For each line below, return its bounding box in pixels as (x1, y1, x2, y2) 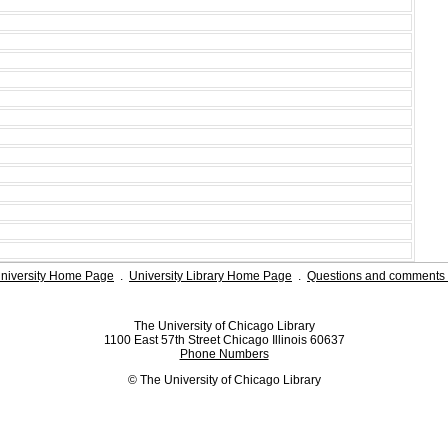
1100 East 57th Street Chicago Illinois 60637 (103, 332, 345, 347)
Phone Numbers (179, 346, 269, 361)
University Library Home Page (129, 268, 292, 283)
